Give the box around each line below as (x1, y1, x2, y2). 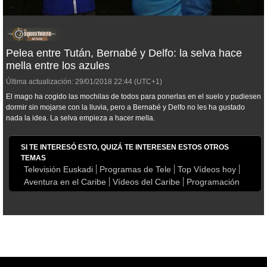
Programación (187, 177, 240, 187)
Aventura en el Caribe (24, 177, 106, 187)
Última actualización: (6, 77, 73, 86)
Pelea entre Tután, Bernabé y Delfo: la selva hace (6, 47, 242, 60)
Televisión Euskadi (24, 164, 93, 175)
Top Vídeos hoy (178, 164, 236, 175)
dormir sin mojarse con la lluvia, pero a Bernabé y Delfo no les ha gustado (6, 103, 245, 112)
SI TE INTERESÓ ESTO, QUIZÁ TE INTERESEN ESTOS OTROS (21, 143, 229, 152)
